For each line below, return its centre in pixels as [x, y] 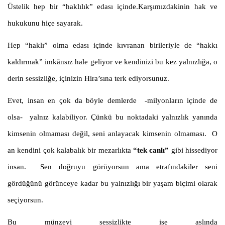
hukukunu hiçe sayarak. [45, 23]
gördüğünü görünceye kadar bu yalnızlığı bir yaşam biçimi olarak [113, 184]
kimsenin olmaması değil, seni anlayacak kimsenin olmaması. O [113, 134]
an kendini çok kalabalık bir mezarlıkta [70, 150]
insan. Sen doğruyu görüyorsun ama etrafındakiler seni [113, 167]
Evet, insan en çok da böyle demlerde [74, 101]
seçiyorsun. [25, 200]
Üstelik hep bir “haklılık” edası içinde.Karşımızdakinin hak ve [113, 7]
